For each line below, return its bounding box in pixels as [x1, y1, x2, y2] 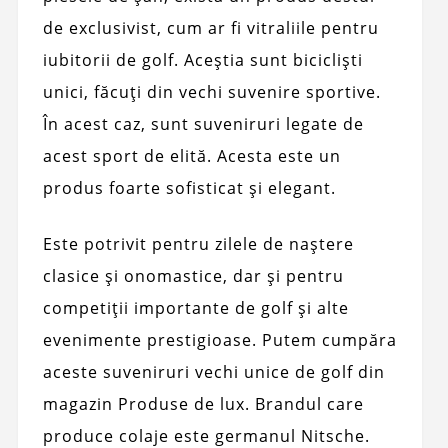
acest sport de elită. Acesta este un [42, 144, 341, 167]
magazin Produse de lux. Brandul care [42, 392, 364, 415]
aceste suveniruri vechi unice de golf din [42, 360, 385, 383]
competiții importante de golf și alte [42, 296, 349, 319]
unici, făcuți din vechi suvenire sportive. [42, 80, 381, 103]
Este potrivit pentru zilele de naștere [42, 232, 354, 255]
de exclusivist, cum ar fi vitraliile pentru [42, 16, 379, 39]
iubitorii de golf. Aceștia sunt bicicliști [42, 48, 363, 71]
